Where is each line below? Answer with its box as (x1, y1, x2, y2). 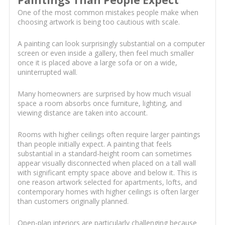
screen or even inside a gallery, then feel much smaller (17, 48, 194, 58)
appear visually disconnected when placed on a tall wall (17, 158, 196, 168)
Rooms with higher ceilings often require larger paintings (17, 130, 200, 140)
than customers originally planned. (17, 196, 129, 206)
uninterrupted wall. (17, 67, 77, 77)
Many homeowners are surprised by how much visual (17, 89, 191, 99)
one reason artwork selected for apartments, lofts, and (17, 177, 197, 187)
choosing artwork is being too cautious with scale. (17, 17, 180, 27)
